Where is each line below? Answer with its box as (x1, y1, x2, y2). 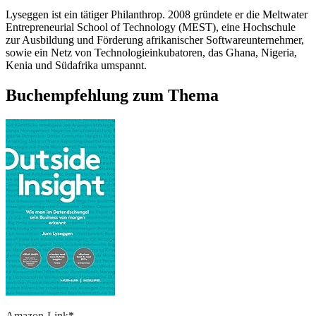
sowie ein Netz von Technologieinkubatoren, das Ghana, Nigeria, (6, 47, 297, 59)
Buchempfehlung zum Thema (6, 85, 219, 104)
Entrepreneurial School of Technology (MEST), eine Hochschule (6, 21, 296, 34)
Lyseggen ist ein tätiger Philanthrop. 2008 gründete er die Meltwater (6, 8, 308, 21)
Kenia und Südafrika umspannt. (6, 59, 147, 72)
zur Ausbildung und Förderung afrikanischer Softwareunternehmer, (6, 34, 304, 47)
